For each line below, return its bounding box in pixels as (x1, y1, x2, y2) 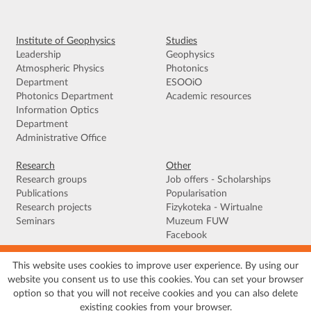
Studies (166, 36, 197, 47)
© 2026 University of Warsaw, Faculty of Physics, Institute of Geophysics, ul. (16, 294, 295, 303)
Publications (16, 189, 68, 199)
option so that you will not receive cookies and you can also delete (13, 289, 298, 299)
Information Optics (16, 106, 99, 116)
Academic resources (166, 92, 251, 102)
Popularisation (166, 189, 227, 199)
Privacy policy (69, 266, 128, 276)
